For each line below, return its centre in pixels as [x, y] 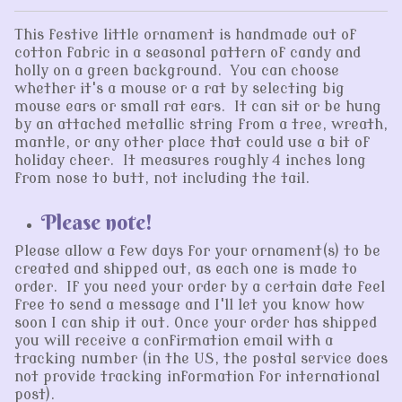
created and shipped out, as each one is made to [186, 270]
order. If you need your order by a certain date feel [200, 288]
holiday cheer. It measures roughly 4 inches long [190, 161]
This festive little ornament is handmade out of [185, 35]
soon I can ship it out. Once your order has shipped [196, 323]
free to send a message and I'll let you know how [189, 306]
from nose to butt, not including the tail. [162, 179]
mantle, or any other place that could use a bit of [192, 143]
